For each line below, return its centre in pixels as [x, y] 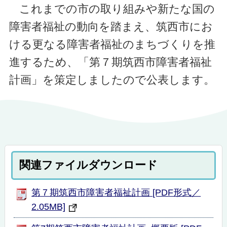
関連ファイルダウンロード [89, 165]
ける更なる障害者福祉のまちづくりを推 [112, 45]
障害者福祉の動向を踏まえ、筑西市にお [111, 27]
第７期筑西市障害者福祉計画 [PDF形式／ [116, 192]
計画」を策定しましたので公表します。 [112, 80]
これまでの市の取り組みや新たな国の [117, 9]
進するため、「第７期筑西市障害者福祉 [110, 62]
